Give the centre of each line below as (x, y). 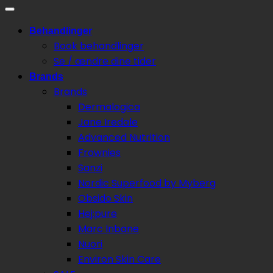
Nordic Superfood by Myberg (147, 183)
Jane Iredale (108, 122)
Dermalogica (109, 107)
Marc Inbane (108, 229)
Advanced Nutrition (124, 138)
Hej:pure (97, 214)
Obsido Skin (105, 199)
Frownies (99, 153)
